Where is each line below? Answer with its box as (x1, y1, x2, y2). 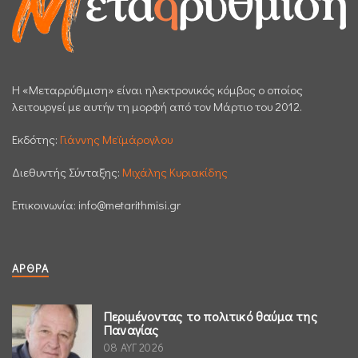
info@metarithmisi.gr (78, 197, 181, 213)
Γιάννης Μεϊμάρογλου (60, 131, 173, 148)
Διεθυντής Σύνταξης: (12, 164, 122, 181)
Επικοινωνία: (12, 197, 78, 213)
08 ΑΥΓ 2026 (104, 340, 164, 356)
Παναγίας (104, 321, 159, 339)
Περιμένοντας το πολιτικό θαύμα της (104, 308, 317, 325)
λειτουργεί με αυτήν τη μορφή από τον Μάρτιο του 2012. (12, 98, 302, 115)
